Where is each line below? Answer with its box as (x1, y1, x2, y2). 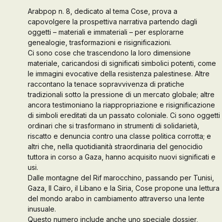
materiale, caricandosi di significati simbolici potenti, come (28, 59, 216, 67)
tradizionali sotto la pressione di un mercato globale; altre (28, 90, 215, 99)
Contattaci (15, 39, 53, 49)
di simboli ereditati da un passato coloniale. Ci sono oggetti (28, 111, 220, 119)
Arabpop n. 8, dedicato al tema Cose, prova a (28, 7, 177, 15)
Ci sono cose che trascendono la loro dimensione (28, 49, 191, 57)
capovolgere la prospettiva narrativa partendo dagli (28, 17, 197, 26)
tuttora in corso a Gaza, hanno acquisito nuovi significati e (28, 153, 216, 161)
